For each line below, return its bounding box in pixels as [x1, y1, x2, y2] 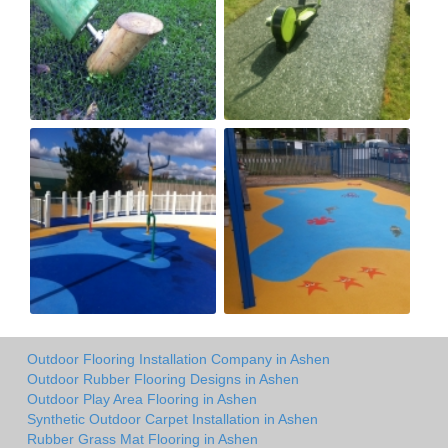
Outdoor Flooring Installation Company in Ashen [27, 350, 330, 367]
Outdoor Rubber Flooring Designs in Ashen [27, 370, 299, 387]
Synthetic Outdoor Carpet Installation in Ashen [27, 410, 318, 427]
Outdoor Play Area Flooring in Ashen [27, 390, 257, 407]
